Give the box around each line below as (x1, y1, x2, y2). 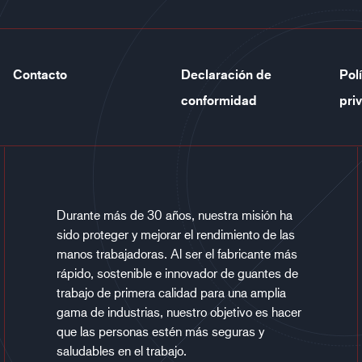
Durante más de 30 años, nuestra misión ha (56, 207, 293, 222)
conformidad (181, 92, 257, 108)
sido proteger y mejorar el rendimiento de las (56, 226, 295, 242)
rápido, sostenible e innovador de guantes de (56, 265, 298, 280)
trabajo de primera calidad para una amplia (56, 284, 286, 300)
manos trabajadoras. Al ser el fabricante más (56, 246, 297, 261)
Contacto (13, 66, 67, 82)
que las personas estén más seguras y (56, 323, 264, 339)
